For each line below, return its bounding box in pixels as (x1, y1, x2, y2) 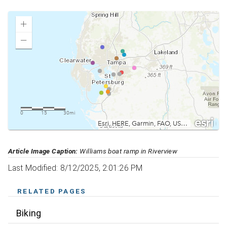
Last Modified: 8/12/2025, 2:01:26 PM (8, 163, 143, 173)
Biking (16, 207, 42, 218)
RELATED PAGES (17, 187, 87, 196)
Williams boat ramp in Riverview (78, 147, 178, 156)
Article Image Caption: (8, 147, 78, 156)
